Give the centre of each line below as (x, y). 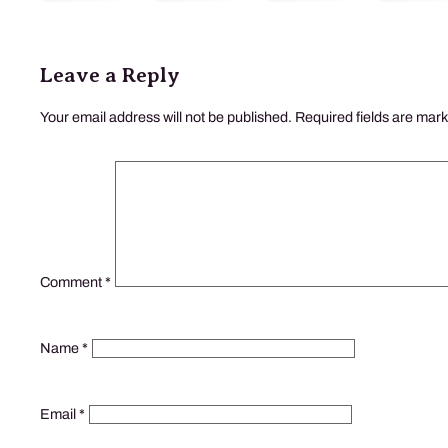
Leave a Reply (110, 74)
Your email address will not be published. (166, 116)
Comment (72, 282)
